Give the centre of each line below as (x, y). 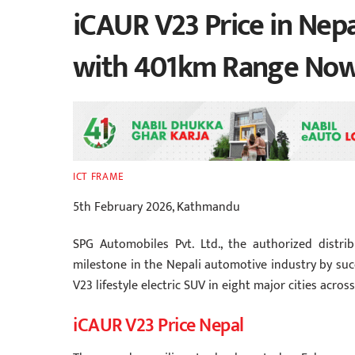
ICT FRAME (99, 176)
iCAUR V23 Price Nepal (158, 325)
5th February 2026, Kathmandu (157, 208)
